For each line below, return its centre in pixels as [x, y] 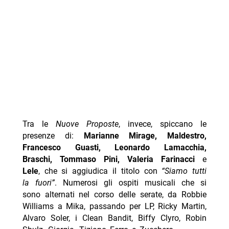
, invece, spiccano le [163, 124]
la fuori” [38, 183]
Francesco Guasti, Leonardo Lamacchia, [114, 148]
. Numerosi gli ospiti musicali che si [131, 183]
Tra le [39, 124]
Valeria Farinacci [161, 159]
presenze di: [53, 136]
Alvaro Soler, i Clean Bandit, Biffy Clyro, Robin [114, 218]
